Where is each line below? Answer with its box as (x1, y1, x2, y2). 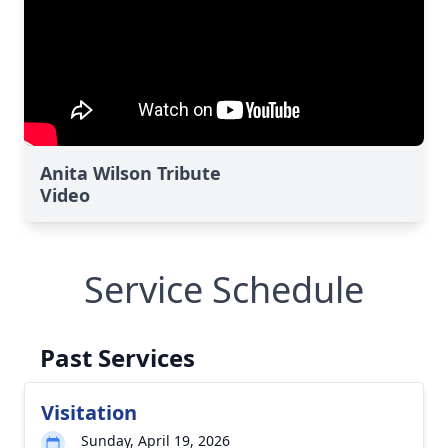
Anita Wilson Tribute (40, 161, 221, 185)
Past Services (40, 341, 195, 374)
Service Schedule (84, 265, 364, 314)
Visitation (41, 399, 137, 426)
